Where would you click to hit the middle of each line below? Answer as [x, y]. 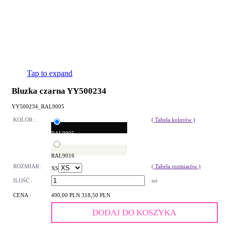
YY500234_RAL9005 [38, 106]
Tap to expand [50, 73]
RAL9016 [63, 156]
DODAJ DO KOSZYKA [135, 213]
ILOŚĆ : [23, 181]
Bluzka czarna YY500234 [59, 91]
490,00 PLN [66, 195]
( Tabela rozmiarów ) [176, 166]
